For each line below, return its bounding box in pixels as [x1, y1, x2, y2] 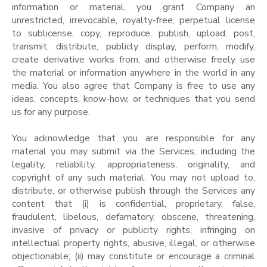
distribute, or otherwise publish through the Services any [12, 184, 255, 198]
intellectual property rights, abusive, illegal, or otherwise [12, 237, 255, 250]
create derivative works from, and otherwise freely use [12, 53, 255, 67]
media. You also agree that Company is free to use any [12, 79, 255, 93]
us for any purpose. [12, 105, 90, 119]
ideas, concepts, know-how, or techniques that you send [12, 92, 255, 106]
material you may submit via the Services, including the [12, 145, 255, 159]
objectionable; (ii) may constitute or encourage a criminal [12, 250, 255, 263]
